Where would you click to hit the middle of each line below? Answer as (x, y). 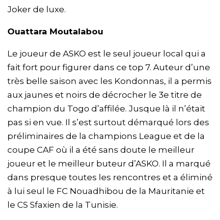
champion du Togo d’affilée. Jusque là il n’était (106, 109)
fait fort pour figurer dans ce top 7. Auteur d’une (109, 68)
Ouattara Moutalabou (55, 32)
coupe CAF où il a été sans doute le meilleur (101, 150)
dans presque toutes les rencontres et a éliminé (110, 178)
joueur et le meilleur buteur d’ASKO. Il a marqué (109, 164)
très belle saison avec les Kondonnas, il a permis (110, 81)
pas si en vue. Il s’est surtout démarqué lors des (108, 123)
